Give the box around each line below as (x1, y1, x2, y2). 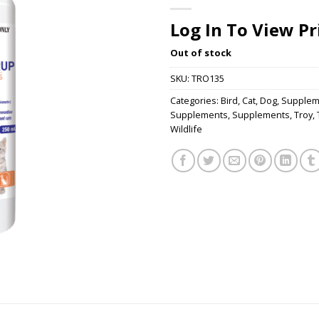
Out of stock (170, 46, 231, 59)
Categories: (170, 94, 221, 108)
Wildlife (170, 122, 202, 136)
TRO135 (192, 72, 224, 85)
